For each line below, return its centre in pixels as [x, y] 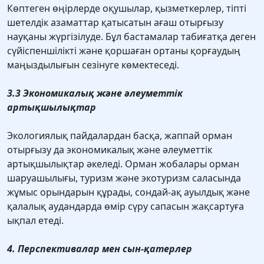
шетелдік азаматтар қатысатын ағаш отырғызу [115, 23]
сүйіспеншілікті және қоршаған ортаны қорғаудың [124, 51]
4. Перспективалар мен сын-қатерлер [100, 249]
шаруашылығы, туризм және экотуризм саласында [124, 178]
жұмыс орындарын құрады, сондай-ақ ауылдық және [128, 192]
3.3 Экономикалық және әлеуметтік [95, 93]
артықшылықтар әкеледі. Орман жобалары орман [123, 164]
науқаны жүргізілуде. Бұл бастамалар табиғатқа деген [131, 37]
